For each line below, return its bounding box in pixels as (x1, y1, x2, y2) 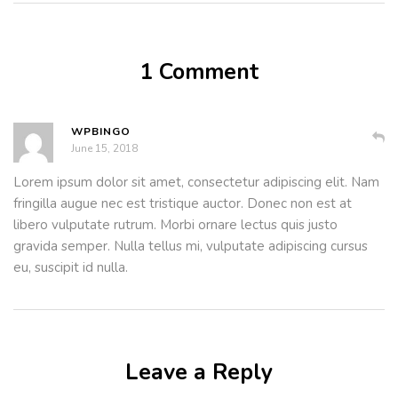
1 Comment (139, 57, 259, 88)
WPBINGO (71, 124, 131, 139)
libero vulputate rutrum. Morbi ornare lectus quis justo (13, 216, 338, 235)
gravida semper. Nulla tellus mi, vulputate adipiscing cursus (13, 237, 368, 256)
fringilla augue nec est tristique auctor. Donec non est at (13, 195, 352, 213)
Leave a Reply (125, 357, 273, 388)
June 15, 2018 (71, 141, 138, 156)
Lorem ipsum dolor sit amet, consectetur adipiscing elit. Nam (13, 173, 379, 192)
